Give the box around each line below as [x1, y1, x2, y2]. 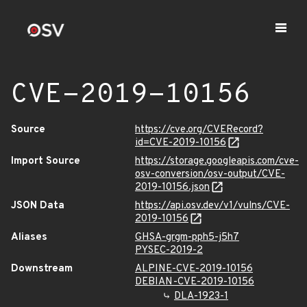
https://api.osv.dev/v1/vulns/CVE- [135, 199, 290, 212]
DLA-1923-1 [174, 290, 228, 303]
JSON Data [11, 199, 64, 212]
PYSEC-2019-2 [135, 244, 203, 257]
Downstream [11, 262, 73, 275]
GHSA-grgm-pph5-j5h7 [135, 231, 239, 244]
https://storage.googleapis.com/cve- [135, 155, 299, 168]
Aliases [11, 231, 47, 244]
